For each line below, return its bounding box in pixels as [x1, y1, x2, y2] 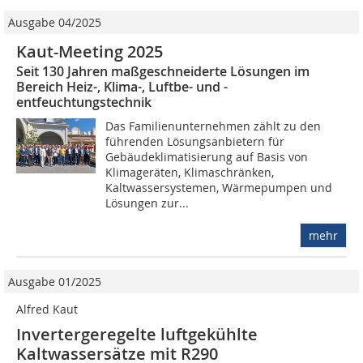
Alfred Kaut [16, 301, 78, 318]
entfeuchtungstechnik [16, 93, 152, 112]
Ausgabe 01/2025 [8, 274, 101, 290]
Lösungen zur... [105, 195, 190, 211]
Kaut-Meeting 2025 [16, 41, 163, 63]
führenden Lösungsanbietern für [105, 134, 285, 150]
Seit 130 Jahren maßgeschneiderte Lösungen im [16, 62, 310, 81]
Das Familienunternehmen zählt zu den [105, 118, 322, 135]
